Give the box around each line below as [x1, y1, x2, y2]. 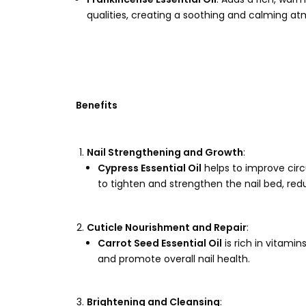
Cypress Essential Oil [98, 161, 201, 175]
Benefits [76, 98, 117, 112]
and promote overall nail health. [98, 251, 250, 266]
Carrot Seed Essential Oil [98, 236, 222, 250]
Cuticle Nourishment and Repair [87, 220, 247, 234]
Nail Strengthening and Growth [87, 145, 243, 159]
